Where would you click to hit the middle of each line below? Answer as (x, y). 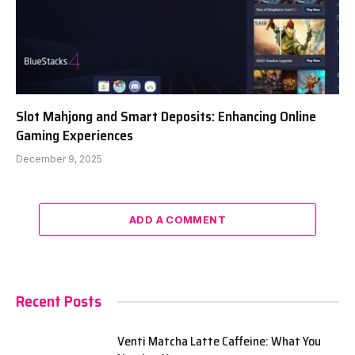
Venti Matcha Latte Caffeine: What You (219, 342)
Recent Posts (59, 302)
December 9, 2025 (59, 159)
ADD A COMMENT (177, 220)
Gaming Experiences (74, 136)
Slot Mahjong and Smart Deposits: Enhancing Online (166, 117)
